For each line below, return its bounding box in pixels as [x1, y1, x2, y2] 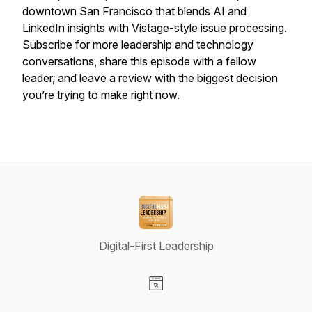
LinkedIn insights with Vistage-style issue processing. [22, 21, 287, 35]
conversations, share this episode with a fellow [22, 54, 256, 68]
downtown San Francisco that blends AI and [22, 4, 247, 18]
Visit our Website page [155, 291, 267, 305]
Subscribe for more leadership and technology [22, 38, 253, 52]
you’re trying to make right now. [22, 88, 180, 102]
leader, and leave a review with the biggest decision [22, 71, 278, 85]
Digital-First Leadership [98, 239, 214, 253]
